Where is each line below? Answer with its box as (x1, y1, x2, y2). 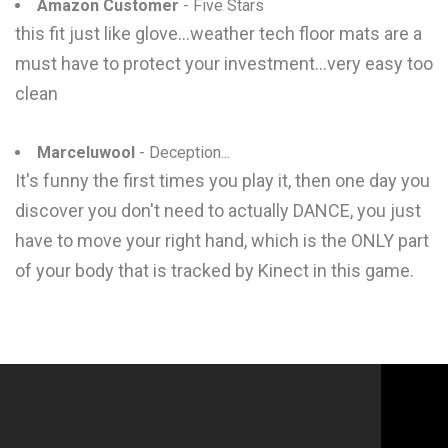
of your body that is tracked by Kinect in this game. (15, 260, 414, 281)
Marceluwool (37, 143, 135, 162)
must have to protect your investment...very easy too (15, 53, 433, 74)
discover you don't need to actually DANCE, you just (15, 200, 421, 221)
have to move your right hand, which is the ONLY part (15, 230, 429, 251)
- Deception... (135, 143, 230, 162)
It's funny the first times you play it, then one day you (15, 170, 430, 191)
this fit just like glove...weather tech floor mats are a (15, 23, 422, 44)
